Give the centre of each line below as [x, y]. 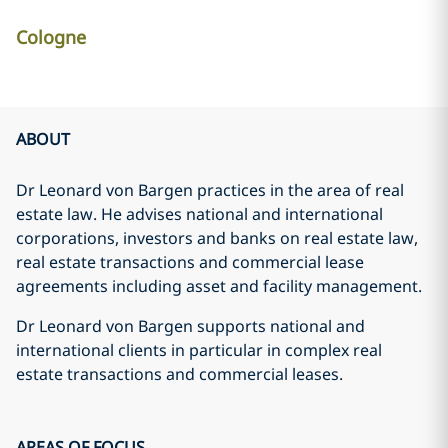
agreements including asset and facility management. [219, 286]
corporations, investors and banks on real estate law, [217, 238]
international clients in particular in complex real [199, 350]
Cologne [51, 37]
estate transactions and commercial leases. [179, 374]
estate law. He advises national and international [199, 214]
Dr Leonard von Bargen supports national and [190, 326]
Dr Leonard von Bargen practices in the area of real [210, 190]
